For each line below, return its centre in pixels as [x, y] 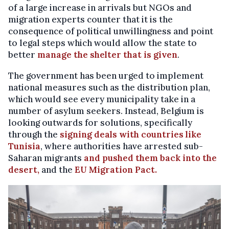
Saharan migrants [46, 158]
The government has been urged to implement [106, 75]
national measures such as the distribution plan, [109, 87]
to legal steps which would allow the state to [102, 43]
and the [56, 169]
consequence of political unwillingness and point [111, 31]
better [23, 54]
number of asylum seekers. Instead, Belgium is [106, 111]
